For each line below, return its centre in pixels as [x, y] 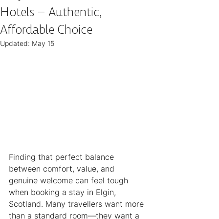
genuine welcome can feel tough [70, 181]
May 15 [43, 43]
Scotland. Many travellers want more [77, 204]
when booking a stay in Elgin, [64, 192]
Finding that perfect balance [63, 157]
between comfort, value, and [63, 169]
